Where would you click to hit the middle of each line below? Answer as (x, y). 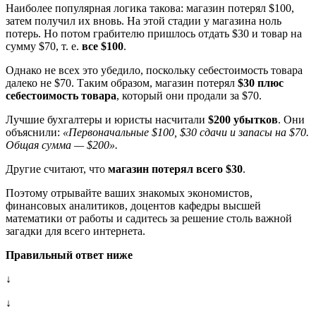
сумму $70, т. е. (44, 46)
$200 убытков (243, 119)
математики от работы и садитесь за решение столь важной (149, 218)
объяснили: (34, 132)
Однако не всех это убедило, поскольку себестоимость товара (154, 70)
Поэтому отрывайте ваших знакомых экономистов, (129, 193)
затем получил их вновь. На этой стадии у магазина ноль (144, 20)
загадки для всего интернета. (75, 231)
